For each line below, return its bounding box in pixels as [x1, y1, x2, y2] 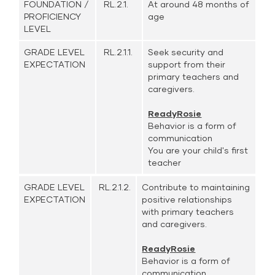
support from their [148, 59, 226, 69]
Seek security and [148, 47, 224, 57]
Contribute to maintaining [142, 182, 250, 192]
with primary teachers [142, 206, 234, 217]
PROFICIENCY [24, 11, 82, 21]
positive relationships [142, 194, 233, 204]
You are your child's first [148, 145, 249, 155]
